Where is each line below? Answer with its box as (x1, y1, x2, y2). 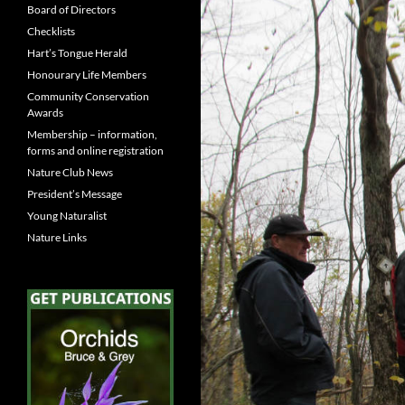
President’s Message (27, 187, 122, 201)
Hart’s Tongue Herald (27, 46, 127, 60)
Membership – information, (27, 127, 157, 141)
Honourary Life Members (27, 68, 146, 81)
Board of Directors (27, 3, 116, 16)
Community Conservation (27, 89, 149, 103)
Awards (27, 106, 63, 119)
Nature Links (27, 231, 87, 244)
